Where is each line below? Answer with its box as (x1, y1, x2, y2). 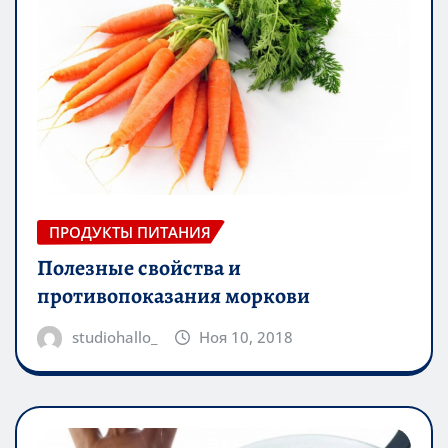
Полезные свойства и (37, 253, 241, 284)
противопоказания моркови (37, 281, 310, 312)
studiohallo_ (71, 327, 157, 348)
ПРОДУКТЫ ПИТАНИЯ (49, 221, 211, 242)
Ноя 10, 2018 (199, 327, 294, 348)
